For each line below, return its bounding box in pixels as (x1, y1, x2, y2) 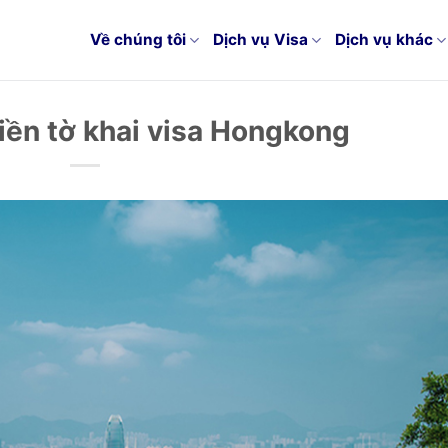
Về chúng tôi (89, 30, 186, 49)
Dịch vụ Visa (212, 30, 308, 49)
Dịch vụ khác (335, 30, 434, 49)
